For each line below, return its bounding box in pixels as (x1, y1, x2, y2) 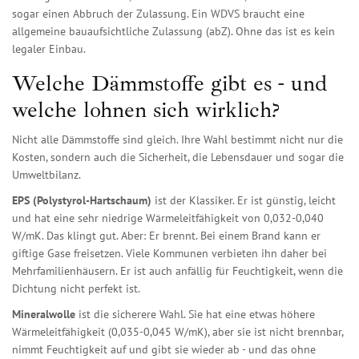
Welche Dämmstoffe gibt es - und (12, 69, 328, 98)
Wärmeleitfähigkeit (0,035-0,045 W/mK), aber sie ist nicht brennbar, (12, 325, 343, 340)
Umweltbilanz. (12, 167, 81, 183)
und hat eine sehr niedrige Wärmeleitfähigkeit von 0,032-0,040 (12, 211, 324, 226)
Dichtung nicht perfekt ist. (12, 281, 140, 296)
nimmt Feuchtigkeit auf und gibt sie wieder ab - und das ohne (12, 342, 316, 357)
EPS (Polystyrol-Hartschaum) (12, 193, 151, 208)
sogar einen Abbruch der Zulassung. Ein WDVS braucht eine (12, 6, 305, 22)
